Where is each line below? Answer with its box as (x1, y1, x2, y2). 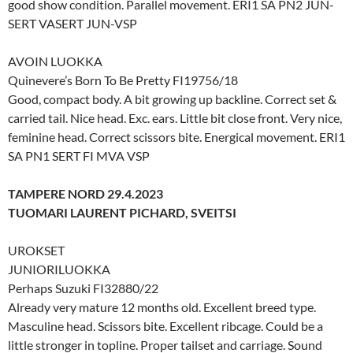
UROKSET (8, 242, 65, 258)
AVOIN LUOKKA (8, 53, 102, 69)
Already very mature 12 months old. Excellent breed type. (8, 299, 316, 314)
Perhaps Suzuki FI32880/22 (8, 280, 158, 295)
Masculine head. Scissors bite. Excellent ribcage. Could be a (8, 318, 323, 333)
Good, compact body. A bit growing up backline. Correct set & (8, 91, 336, 106)
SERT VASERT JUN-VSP (8, 15, 137, 31)
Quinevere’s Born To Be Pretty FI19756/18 (8, 72, 238, 87)
